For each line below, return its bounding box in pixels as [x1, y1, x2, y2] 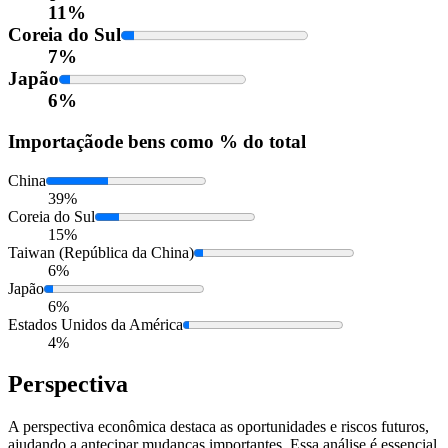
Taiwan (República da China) [8, 243, 194, 261]
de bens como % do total [104, 130, 306, 152]
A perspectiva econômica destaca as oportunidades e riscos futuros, [8, 418, 429, 436]
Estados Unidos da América [8, 315, 183, 333]
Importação [8, 130, 104, 152]
